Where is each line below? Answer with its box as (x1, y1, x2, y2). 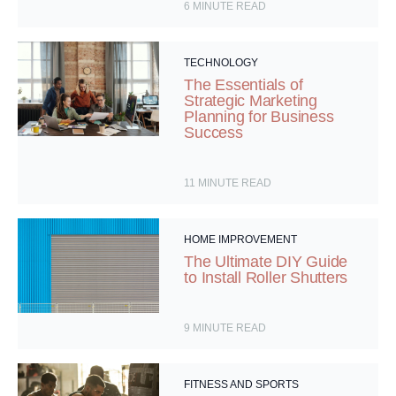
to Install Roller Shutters (184, 269, 348, 287)
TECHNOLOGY (184, 57, 259, 70)
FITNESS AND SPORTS (184, 378, 300, 392)
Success (184, 124, 243, 142)
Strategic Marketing (184, 92, 317, 110)
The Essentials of (184, 76, 303, 95)
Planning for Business (184, 108, 334, 126)
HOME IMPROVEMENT (184, 233, 298, 247)
